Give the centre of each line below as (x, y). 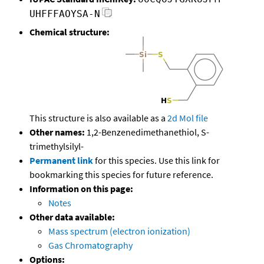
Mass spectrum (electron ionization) (119, 231)
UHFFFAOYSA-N (65, 14)
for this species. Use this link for (157, 161)
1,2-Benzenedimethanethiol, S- (147, 132)
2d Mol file (188, 118)
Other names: (57, 132)
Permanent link (61, 161)
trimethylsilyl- (57, 146)
